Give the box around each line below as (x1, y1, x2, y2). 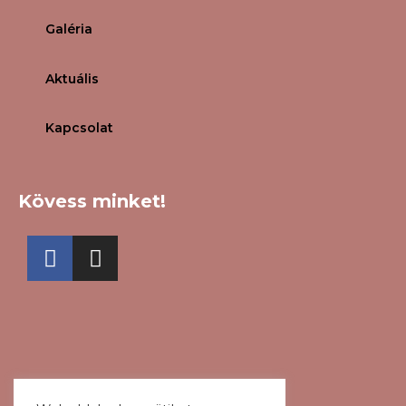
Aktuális (45, 70, 99, 87)
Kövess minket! (18, 190, 166, 213)
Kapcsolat (45, 120, 113, 137)
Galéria (45, 21, 92, 38)
